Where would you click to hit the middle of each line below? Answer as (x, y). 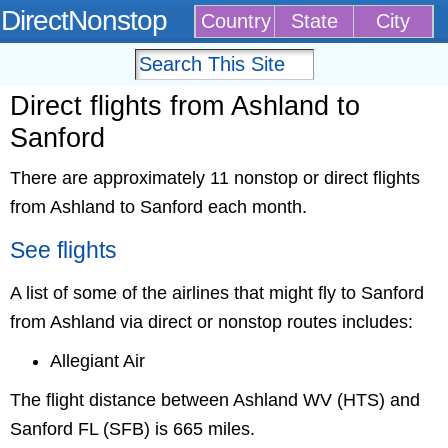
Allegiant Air (97, 361)
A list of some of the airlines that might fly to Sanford (217, 293)
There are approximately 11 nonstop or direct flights (215, 178)
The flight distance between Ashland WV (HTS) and (215, 400)
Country (236, 21)
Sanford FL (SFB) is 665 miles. (132, 429)
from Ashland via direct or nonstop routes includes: (211, 322)
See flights (63, 250)
